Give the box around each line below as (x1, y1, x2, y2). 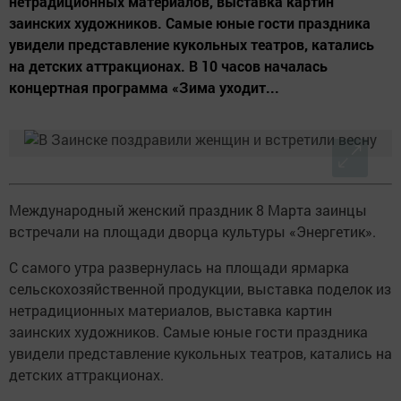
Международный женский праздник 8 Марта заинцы (9, 200, 367, 220)
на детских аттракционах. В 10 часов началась (9, 56, 328, 76)
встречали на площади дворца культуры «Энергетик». (9, 222, 376, 242)
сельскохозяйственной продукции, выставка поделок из (9, 279, 391, 299)
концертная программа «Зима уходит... (9, 78, 279, 98)
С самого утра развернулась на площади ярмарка (9, 258, 349, 277)
